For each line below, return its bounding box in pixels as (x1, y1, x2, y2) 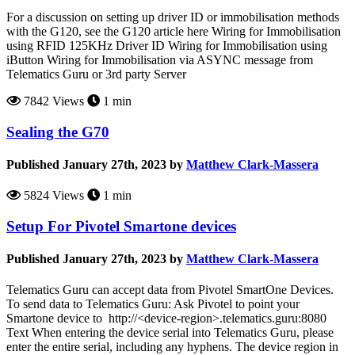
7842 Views (21, 94, 84, 108)
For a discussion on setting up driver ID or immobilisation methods (6, 10, 339, 24)
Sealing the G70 (6, 123, 109, 140)
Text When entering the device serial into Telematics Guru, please (6, 326, 334, 340)
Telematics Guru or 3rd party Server (6, 67, 186, 81)
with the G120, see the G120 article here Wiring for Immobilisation (6, 24, 341, 38)
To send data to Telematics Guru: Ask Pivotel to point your (6, 297, 300, 311)
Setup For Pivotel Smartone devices (6, 217, 236, 235)
